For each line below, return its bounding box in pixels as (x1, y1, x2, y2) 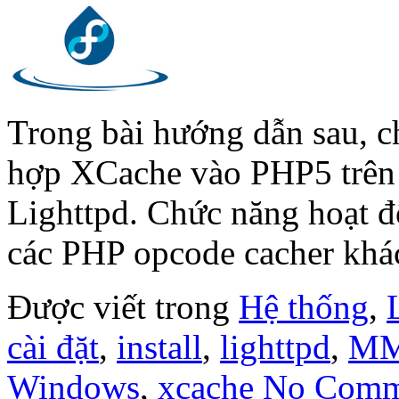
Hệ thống (239, 287, 369, 326)
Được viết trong (7, 287, 239, 326)
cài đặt (7, 327, 99, 366)
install (117, 327, 202, 366)
